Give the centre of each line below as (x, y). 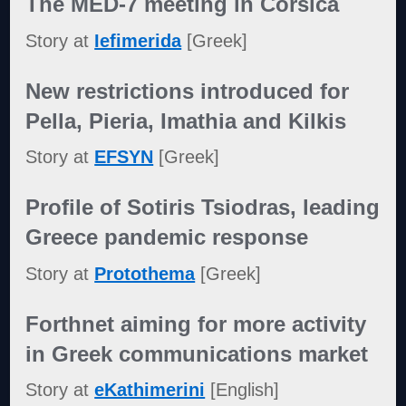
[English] (242, 390)
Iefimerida (138, 40)
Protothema (145, 273)
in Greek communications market (197, 353)
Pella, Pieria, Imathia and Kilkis (186, 121)
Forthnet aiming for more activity (196, 324)
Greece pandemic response (167, 237)
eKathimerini (150, 390)
